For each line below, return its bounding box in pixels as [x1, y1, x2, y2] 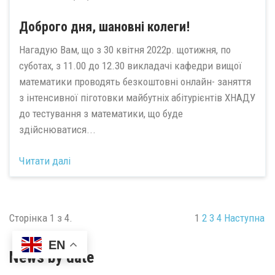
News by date [9, 248, 94, 267]
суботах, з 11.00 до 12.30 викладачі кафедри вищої [19, 60, 242, 72]
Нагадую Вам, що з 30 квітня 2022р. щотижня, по [19, 44, 231, 56]
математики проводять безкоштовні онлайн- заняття [19, 76, 251, 88]
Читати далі [19, 154, 71, 167]
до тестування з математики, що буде [19, 107, 183, 120]
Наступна [224, 211, 265, 224]
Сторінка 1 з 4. [9, 211, 72, 224]
